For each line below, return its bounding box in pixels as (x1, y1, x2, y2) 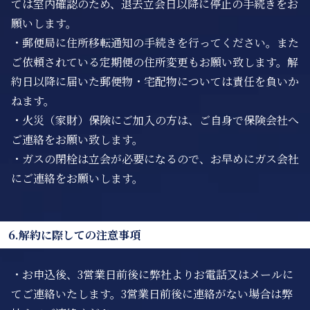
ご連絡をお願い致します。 (11, 131, 143, 147)
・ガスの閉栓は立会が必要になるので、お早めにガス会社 (11, 151, 299, 167)
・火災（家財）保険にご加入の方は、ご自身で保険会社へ (11, 112, 299, 128)
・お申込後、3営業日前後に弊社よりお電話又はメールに (11, 266, 293, 282)
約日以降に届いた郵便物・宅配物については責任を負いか (11, 73, 299, 89)
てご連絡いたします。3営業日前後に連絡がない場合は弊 (11, 286, 293, 302)
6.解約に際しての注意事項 (8, 227, 140, 243)
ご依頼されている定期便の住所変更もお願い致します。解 (11, 54, 298, 70)
